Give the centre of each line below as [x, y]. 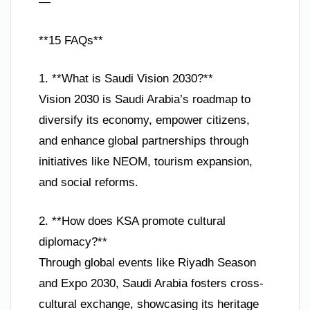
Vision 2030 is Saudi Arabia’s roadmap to [145, 100]
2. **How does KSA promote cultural [132, 221]
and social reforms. [89, 183]
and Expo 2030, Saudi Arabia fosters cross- [151, 283]
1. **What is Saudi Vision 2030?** [126, 79]
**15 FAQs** [71, 40]
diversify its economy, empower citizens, [144, 120]
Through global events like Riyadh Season [147, 262]
